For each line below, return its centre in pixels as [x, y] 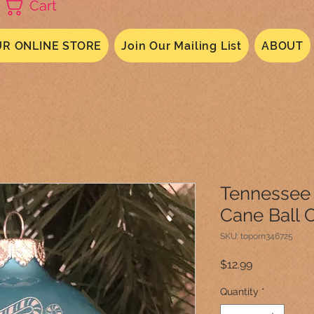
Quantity [239, 292]
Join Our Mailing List [182, 46]
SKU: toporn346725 [257, 236]
